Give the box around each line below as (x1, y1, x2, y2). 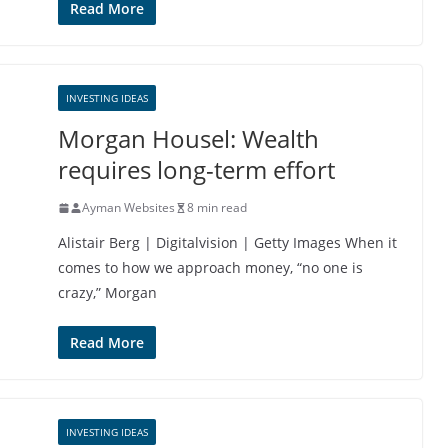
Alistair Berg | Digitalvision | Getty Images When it (58, 233, 397, 252)
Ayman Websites (82, 199, 175, 216)
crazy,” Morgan (58, 283, 157, 302)
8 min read (187, 199, 247, 216)
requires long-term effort (58, 153, 335, 186)
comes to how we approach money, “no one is (58, 258, 363, 277)
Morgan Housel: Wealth (58, 122, 319, 155)
